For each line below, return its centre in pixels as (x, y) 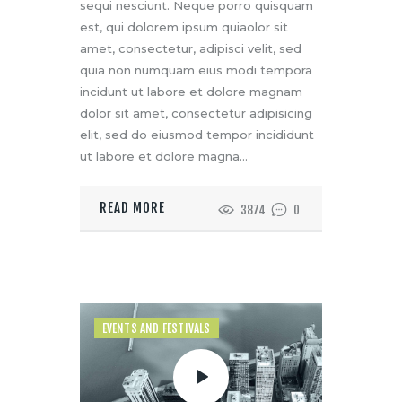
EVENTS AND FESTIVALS (156, 328)
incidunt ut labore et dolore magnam (191, 92)
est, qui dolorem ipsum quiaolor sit (184, 27)
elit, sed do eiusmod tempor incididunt (197, 135)
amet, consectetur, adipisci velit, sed (191, 49)
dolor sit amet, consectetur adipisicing (196, 114)
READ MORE (133, 208)
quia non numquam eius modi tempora (196, 70)
